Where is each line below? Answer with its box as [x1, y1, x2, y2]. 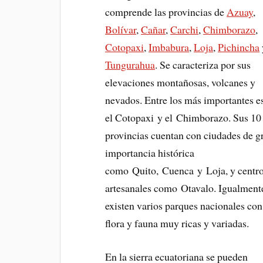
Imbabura [149, 39, 190, 54]
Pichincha [218, 39, 260, 54]
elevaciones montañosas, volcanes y [105, 75, 256, 89]
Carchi [170, 22, 199, 36]
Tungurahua [105, 57, 156, 72]
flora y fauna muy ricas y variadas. [105, 215, 249, 230]
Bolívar [105, 22, 137, 36]
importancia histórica [105, 145, 195, 160]
